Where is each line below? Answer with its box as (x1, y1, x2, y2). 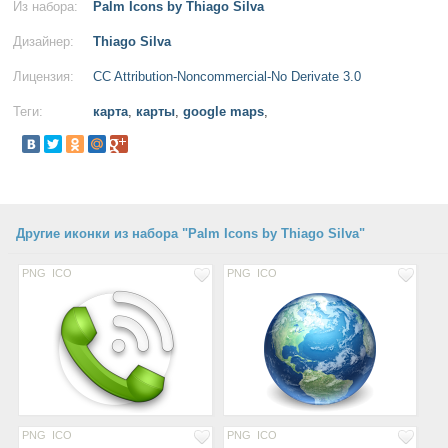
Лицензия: (13, 69, 74, 84)
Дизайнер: (13, 34, 74, 49)
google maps (183, 104, 264, 119)
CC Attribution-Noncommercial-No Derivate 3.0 (93, 69, 361, 84)
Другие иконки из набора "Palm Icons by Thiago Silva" (16, 226, 365, 241)
